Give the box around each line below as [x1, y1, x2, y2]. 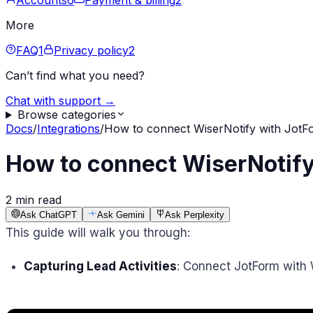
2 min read [6, 192, 61, 207]
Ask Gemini [97, 209, 145, 220]
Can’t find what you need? [6, 68, 145, 82]
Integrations [37, 122, 100, 136]
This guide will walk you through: [6, 225, 190, 240]
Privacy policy [54, 43, 129, 57]
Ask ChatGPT [20, 209, 77, 220]
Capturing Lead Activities [23, 259, 177, 273]
